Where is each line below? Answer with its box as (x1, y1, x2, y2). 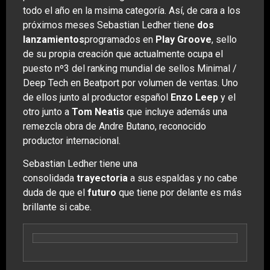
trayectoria (77, 172, 128, 184)
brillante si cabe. (23, 201, 92, 213)
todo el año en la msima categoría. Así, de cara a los (23, 4, 240, 16)
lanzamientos (23, 33, 84, 45)
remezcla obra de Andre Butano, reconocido (23, 120, 206, 132)
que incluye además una (124, 105, 227, 118)
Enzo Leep (168, 91, 218, 103)
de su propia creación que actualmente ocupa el (23, 48, 223, 60)
